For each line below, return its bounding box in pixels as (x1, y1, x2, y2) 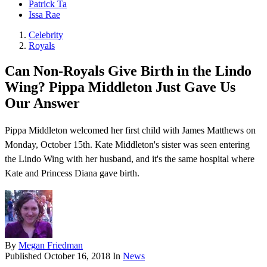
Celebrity (29, 30, 63, 41)
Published (5, 251, 44, 262)
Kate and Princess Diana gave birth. (5, 168, 139, 179)
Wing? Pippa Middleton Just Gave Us (5, 79, 235, 95)
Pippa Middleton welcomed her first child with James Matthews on (5, 125, 256, 136)
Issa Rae (29, 10, 60, 20)
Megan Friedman (18, 240, 83, 251)
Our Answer (5, 95, 80, 111)
